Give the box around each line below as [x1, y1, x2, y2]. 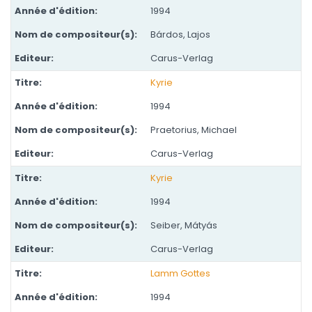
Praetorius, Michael [150, 123, 237, 136]
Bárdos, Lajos [150, 28, 210, 41]
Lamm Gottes [150, 267, 210, 280]
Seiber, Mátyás [150, 219, 217, 232]
